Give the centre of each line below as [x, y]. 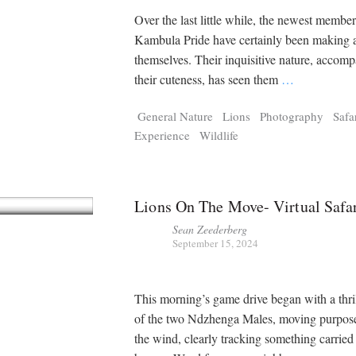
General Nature [176, 116]
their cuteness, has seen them [208, 79]
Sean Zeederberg [210, 230]
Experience [163, 135]
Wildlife [219, 135]
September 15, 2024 [216, 244]
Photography [292, 116]
